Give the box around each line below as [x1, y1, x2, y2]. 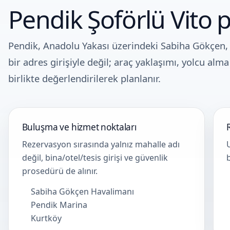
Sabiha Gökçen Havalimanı [31, 185, 135, 197]
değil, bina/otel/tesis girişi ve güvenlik [22, 152, 168, 164]
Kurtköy [31, 212, 62, 224]
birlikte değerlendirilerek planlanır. [8, 72, 161, 85]
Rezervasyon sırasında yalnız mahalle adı [22, 139, 180, 150]
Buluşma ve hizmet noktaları [22, 121, 137, 133]
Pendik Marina [31, 199, 88, 210]
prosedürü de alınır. [22, 165, 98, 177]
